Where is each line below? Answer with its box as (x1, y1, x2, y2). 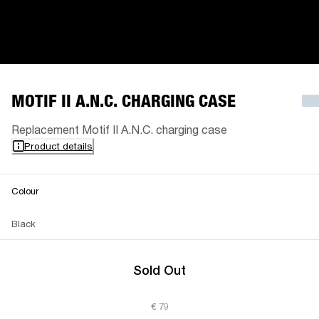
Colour (11, 184, 38, 197)
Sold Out (133, 262, 186, 278)
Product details (24, 140, 93, 152)
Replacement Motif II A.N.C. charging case (11, 122, 227, 136)
